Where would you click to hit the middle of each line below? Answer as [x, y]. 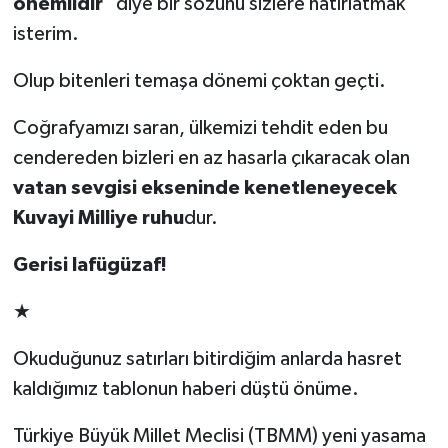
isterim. [45, 34]
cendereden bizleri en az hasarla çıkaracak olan [211, 158]
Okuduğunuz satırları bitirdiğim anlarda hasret [207, 359]
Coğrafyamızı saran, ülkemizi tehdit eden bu [200, 128]
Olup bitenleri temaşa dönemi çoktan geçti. [199, 81]
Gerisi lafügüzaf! [89, 265]
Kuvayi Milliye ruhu [98, 218]
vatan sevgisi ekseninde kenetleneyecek [204, 188]
